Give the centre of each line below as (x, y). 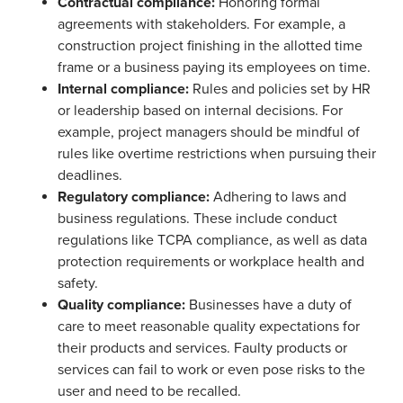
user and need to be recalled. (149, 391)
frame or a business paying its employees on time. (214, 67)
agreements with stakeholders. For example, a (201, 24)
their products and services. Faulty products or (202, 348)
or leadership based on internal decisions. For (200, 110)
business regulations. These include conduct (197, 218)
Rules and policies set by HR (282, 89)
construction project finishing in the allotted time (210, 45)
